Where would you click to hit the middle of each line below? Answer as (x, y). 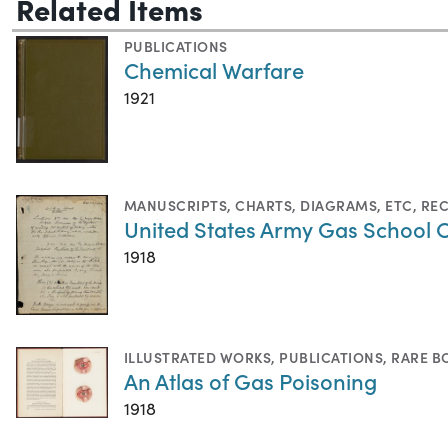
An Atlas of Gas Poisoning (250, 380)
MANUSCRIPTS (176, 204)
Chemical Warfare (214, 69)
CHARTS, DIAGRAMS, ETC (324, 204)
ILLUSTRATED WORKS (198, 356)
